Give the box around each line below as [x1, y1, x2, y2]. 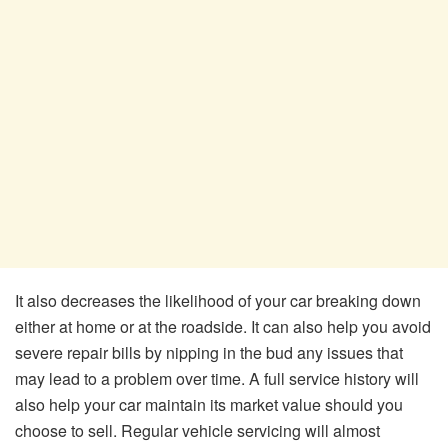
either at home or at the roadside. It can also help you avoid [15, 315, 431, 339]
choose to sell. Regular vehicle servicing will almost [15, 419, 380, 443]
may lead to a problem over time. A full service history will [15, 367, 419, 391]
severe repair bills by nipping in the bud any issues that [15, 341, 403, 365]
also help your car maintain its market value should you [15, 393, 403, 417]
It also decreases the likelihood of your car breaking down [15, 289, 421, 313]
